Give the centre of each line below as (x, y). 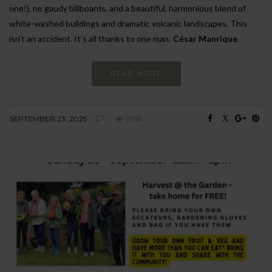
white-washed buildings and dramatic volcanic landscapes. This (128, 23)
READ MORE (136, 73)
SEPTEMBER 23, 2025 (48, 118)
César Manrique (205, 38)
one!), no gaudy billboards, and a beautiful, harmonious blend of (127, 8)
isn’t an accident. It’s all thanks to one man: (91, 38)
